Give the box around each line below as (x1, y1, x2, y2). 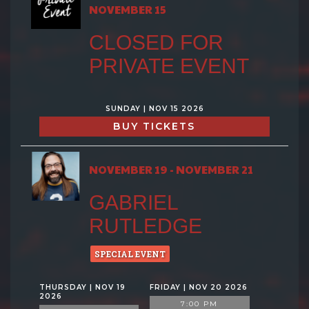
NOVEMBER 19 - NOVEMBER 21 (88, 161, 253, 177)
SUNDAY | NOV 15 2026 (105, 103, 204, 113)
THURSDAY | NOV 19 (39, 282, 126, 292)
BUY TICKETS (113, 119, 196, 132)
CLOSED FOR (88, 30, 223, 54)
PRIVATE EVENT (88, 54, 249, 77)
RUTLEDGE (88, 214, 202, 237)
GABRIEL (88, 190, 178, 214)
